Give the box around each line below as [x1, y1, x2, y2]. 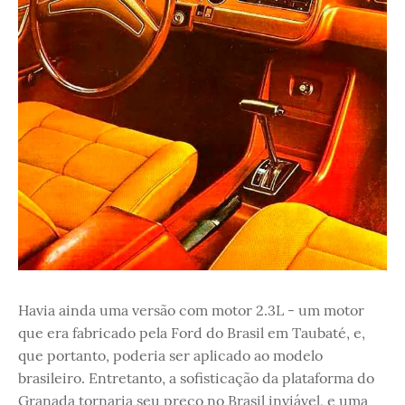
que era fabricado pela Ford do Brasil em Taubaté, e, [18, 323, 365, 342]
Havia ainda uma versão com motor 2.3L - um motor [18, 300, 364, 319]
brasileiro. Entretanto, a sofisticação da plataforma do [18, 368, 374, 387]
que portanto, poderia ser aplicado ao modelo [18, 345, 323, 364]
